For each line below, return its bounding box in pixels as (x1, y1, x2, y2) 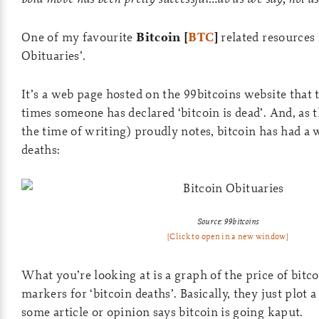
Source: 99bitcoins (197, 216, 259, 226)
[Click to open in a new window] (167, 231, 289, 242)
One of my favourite (21, 28, 137, 45)
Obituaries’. (21, 47, 86, 63)
